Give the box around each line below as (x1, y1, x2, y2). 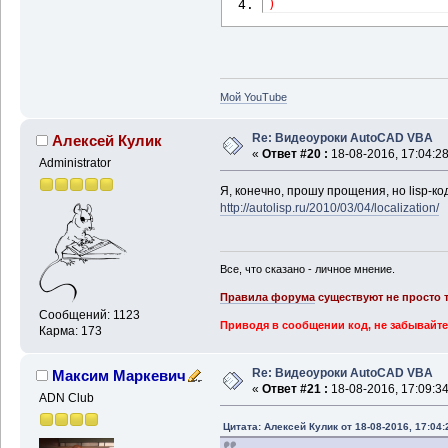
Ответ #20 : (261, 147, 328, 162)
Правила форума (219, 291, 315, 304)
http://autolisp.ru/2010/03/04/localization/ (219, 201, 439, 216)
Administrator (38, 156, 111, 171)
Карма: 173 (38, 323, 102, 338)
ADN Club (38, 391, 94, 406)
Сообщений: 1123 (38, 307, 140, 322)
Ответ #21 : (261, 382, 328, 397)
